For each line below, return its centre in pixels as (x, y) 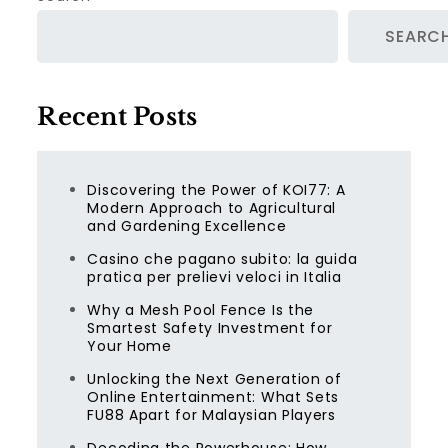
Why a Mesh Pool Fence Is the (201, 310)
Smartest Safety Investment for (210, 328)
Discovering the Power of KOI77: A (216, 190)
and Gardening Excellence (187, 226)
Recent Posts (117, 116)
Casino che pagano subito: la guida (222, 259)
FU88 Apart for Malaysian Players (211, 415)
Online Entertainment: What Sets (213, 397)
